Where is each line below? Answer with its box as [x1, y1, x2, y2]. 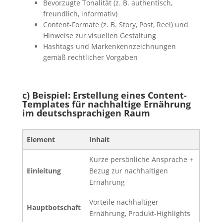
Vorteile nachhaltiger [89, 197, 159, 207]
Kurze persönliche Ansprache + [89, 155, 193, 165]
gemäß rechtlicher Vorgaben [43, 53, 138, 62]
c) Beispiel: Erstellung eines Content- [22, 89, 187, 102]
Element [26, 135, 55, 145]
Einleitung [26, 166, 61, 176]
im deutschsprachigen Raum [22, 107, 150, 119]
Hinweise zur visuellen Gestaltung [43, 31, 156, 41]
